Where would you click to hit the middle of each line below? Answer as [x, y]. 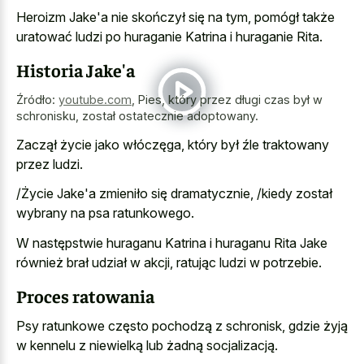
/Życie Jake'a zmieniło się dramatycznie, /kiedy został [174, 194]
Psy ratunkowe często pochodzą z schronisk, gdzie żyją [182, 325]
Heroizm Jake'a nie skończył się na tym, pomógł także [175, 17]
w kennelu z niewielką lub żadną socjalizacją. [147, 345]
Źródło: [37, 100]
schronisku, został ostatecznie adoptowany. [137, 116]
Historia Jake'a [76, 70]
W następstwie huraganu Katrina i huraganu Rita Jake [172, 243]
